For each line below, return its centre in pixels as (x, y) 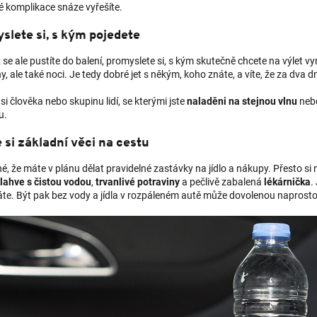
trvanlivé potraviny (138, 181)
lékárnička (287, 181)
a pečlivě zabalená (222, 181)
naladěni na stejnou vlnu (242, 101)
